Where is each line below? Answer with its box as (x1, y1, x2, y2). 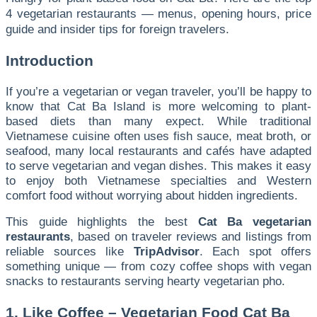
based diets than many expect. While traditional (6, 113, 311, 128)
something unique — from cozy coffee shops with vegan (6, 258, 311, 273)
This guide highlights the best (6, 214, 198, 229)
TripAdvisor (133, 243, 200, 258)
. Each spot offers (199, 243, 311, 258)
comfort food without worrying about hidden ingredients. (6, 188, 298, 202)
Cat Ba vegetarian (197, 214, 312, 229)
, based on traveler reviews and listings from (70, 229, 311, 243)
